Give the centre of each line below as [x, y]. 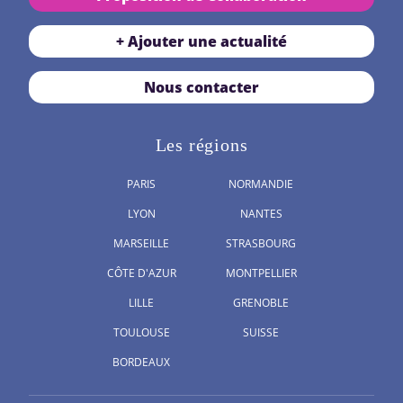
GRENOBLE [261, 303]
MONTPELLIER [261, 273]
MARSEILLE [142, 244]
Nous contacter [201, 88]
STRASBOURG [261, 244]
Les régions [201, 145]
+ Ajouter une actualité [201, 42]
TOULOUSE [141, 333]
